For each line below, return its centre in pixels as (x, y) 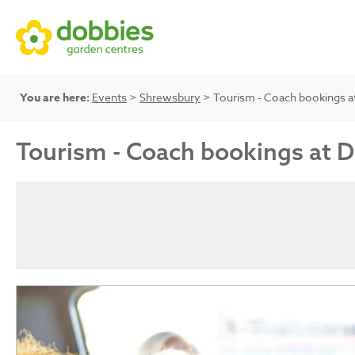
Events (109, 97)
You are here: (55, 98)
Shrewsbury (170, 97)
